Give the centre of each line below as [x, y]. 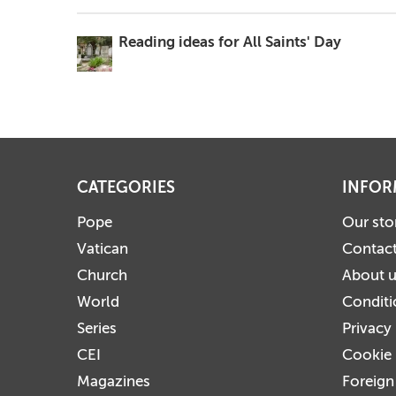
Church [102, 275]
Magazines [114, 381]
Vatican [103, 249]
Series [97, 328]
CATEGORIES [126, 188]
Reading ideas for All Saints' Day [230, 42]
